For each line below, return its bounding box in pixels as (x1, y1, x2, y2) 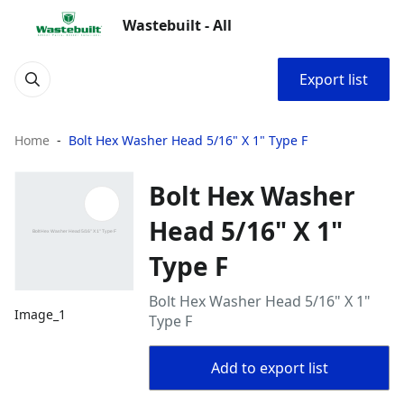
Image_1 (14, 306, 66, 324)
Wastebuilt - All (123, 15, 232, 35)
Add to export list (210, 358, 328, 378)
